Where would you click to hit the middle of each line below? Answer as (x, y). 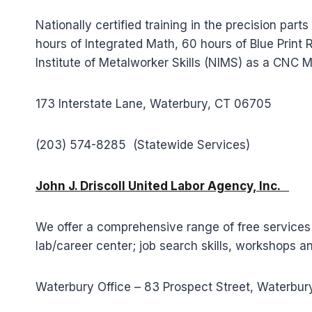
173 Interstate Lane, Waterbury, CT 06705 (154, 104)
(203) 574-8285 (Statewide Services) (143, 145)
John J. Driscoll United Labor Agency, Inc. (162, 186)
